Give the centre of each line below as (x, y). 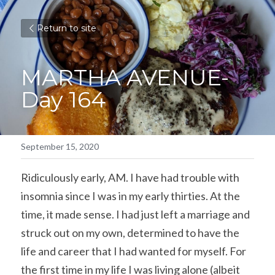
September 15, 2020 (60, 146)
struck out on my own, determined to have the (130, 233)
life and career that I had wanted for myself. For (134, 251)
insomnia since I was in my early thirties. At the (130, 196)
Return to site (67, 28)
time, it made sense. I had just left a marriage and (135, 214)
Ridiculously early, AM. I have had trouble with (130, 177)
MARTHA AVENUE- (125, 77)
